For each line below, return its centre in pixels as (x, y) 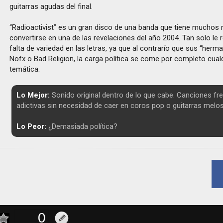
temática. (25, 69)
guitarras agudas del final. (51, 6)
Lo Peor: (31, 126)
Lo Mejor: (33, 95)
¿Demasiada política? (82, 126)
